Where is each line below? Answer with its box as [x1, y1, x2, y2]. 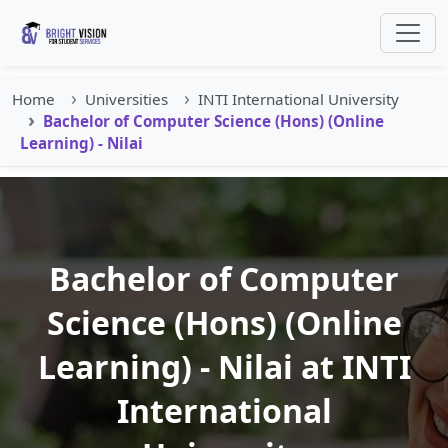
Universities [85, 89, 168, 109]
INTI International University [198, 89, 399, 109]
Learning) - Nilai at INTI [37, 345, 411, 388]
